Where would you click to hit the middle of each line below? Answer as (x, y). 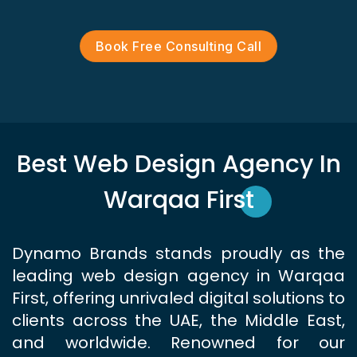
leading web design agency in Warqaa (178, 276)
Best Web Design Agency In (178, 165)
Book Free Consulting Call (178, 47)
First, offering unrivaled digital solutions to (178, 298)
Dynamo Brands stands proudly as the (178, 254)
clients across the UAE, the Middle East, (178, 321)
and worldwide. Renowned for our (178, 343)
